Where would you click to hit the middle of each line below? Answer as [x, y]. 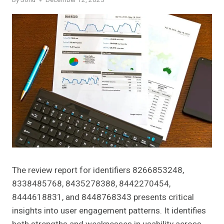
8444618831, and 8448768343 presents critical [103, 197]
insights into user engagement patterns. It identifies [109, 210]
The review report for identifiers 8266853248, [98, 170]
